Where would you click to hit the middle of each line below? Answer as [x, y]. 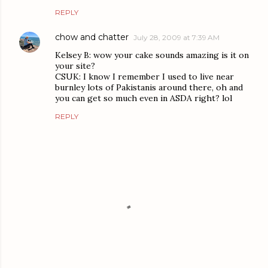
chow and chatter [92, 37]
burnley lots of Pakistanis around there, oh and [149, 88]
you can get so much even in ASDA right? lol [144, 98]
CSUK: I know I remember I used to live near [144, 77]
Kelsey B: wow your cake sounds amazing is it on [152, 55]
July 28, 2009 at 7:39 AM [176, 38]
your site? [75, 66]
